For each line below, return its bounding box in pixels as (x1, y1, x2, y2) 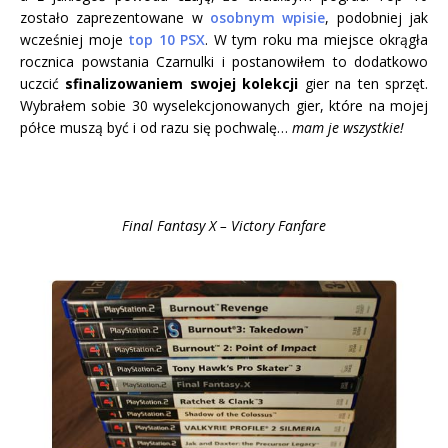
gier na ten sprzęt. (298, 73, 429, 93)
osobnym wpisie (210, 7, 326, 27)
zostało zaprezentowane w (20, 7, 210, 27)
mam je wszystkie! (292, 117, 404, 137)
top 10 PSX (128, 29, 205, 49)
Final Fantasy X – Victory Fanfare (122, 215, 326, 235)
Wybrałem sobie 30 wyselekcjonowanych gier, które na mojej (20, 95, 428, 115)
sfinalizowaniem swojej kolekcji (65, 73, 299, 93)
